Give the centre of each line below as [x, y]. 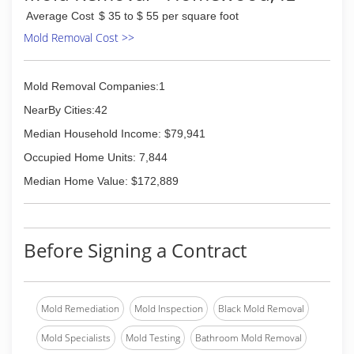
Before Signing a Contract [135, 250]
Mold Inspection [169, 309]
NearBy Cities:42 [66, 110]
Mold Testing [153, 338]
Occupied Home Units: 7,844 [96, 157]
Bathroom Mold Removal [249, 338]
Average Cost [60, 16]
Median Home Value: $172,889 [101, 181]
